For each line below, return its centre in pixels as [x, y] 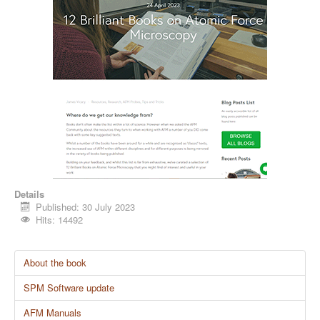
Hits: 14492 [60, 220]
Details [29, 194]
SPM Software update [69, 287]
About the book [55, 262]
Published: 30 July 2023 [86, 207]
